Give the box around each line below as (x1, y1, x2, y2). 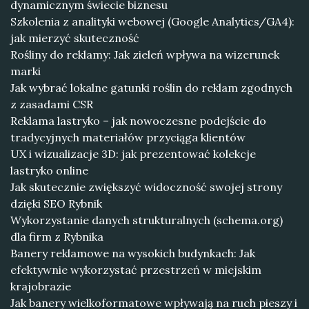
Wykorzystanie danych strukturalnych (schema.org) (10, 213, 283, 227)
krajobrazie (10, 279, 71, 293)
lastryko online (10, 163, 88, 177)
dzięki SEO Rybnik (10, 197, 102, 210)
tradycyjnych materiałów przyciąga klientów (10, 130, 246, 144)
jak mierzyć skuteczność (10, 31, 139, 45)
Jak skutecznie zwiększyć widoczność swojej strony (10, 180, 282, 194)
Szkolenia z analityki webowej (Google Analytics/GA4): (10, 14, 295, 28)
